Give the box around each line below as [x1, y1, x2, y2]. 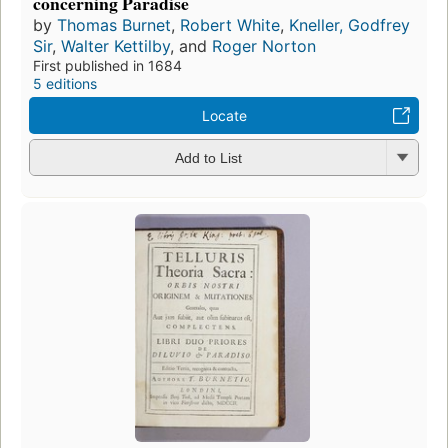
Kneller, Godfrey [289, 14, 410, 35]
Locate [201, 106, 247, 124]
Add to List [174, 150, 242, 167]
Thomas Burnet [57, 14, 171, 35]
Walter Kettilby [61, 35, 170, 56]
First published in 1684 [33, 56, 182, 74]
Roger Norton [212, 35, 316, 56]
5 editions [33, 74, 97, 92]
